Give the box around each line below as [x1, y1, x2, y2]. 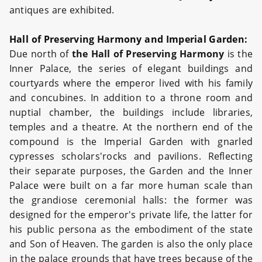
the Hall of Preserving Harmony [71, 47, 225, 60]
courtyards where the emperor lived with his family [9, 76, 253, 89]
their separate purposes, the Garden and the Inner [9, 164, 253, 177]
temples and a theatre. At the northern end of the [9, 120, 253, 133]
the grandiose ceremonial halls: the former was [9, 193, 253, 206]
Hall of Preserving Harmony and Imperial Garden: [9, 32, 250, 46]
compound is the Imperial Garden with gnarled [9, 135, 253, 148]
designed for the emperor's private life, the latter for [9, 208, 253, 221]
